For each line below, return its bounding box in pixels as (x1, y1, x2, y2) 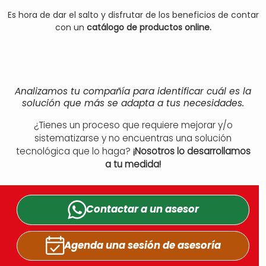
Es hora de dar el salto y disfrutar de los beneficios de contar (7, 9, 259, 21)
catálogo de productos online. (86, 21, 211, 33)
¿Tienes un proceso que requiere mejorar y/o (33, 119, 233, 131)
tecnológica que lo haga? (15, 145, 133, 157)
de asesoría (162, 238, 221, 252)
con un (55, 21, 87, 33)
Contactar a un (85, 202, 165, 217)
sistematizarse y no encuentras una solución (34, 132, 232, 144)
